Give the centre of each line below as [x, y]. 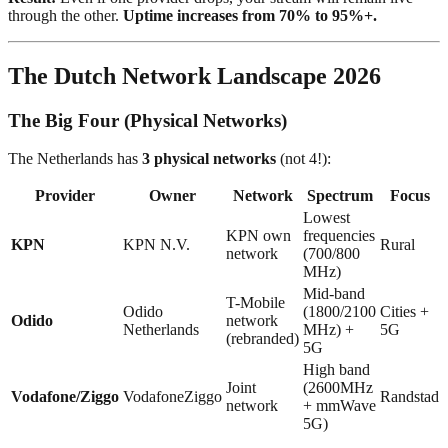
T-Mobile [255, 303]
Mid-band [334, 294]
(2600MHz [338, 388]
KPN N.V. [156, 245]
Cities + [404, 312]
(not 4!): [303, 159]
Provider [65, 196]
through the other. [65, 15]
